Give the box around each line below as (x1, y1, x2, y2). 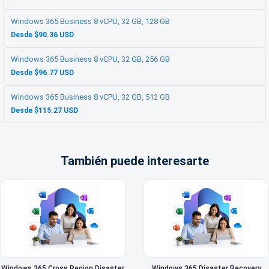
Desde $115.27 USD (11, 106, 78, 115)
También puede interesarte (60, 154, 209, 169)
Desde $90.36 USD (11, 31, 74, 40)
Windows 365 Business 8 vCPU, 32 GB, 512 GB (11, 92, 170, 102)
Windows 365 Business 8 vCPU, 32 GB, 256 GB (11, 55, 170, 64)
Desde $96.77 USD (11, 68, 74, 77)
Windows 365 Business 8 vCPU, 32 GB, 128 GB (11, 17, 170, 26)
